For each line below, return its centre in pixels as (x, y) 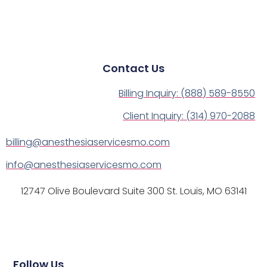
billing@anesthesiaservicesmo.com (88, 142)
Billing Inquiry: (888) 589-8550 (187, 94)
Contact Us (133, 69)
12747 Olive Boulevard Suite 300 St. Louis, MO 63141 (133, 191)
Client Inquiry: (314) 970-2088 (189, 116)
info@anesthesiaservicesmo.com (84, 165)
